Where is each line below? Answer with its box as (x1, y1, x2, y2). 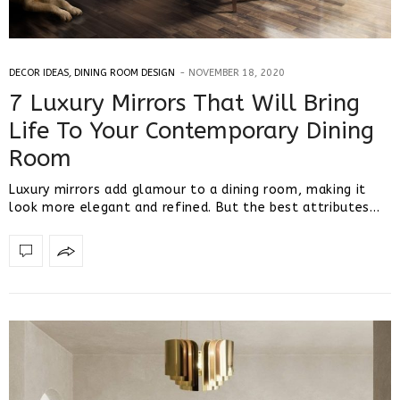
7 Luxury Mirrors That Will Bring (9, 89, 360, 118)
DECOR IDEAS (9, 67, 69, 79)
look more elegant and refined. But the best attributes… (9, 200, 380, 216)
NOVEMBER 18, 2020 (188, 67, 285, 79)
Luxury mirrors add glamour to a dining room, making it (9, 182, 366, 198)
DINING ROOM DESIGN (74, 67, 175, 79)
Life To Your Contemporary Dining (9, 117, 374, 146)
